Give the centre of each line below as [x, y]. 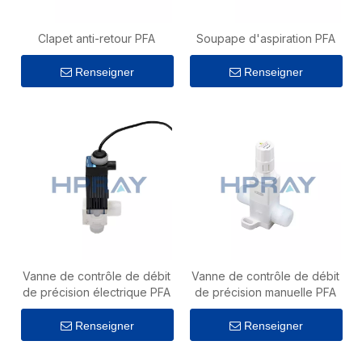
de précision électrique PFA [97, 292]
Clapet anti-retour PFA [97, 38]
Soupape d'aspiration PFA [265, 38]
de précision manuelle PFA [265, 292]
